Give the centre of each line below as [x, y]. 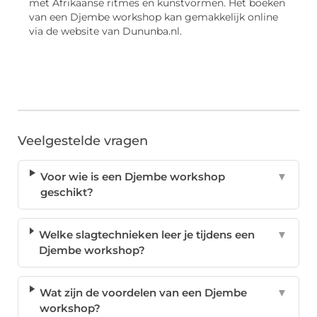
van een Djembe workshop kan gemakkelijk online [154, 17]
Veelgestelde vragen [83, 141]
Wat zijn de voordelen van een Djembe [144, 293]
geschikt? [67, 192]
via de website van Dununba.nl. [105, 31]
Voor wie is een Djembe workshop [133, 177]
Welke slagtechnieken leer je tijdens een [147, 235]
